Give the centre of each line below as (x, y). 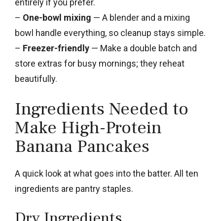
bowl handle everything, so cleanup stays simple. (110, 33)
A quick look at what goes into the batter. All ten (107, 173)
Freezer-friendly (56, 48)
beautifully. (36, 78)
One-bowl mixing (57, 17)
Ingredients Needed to (102, 109)
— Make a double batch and (143, 48)
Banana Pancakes (82, 146)
